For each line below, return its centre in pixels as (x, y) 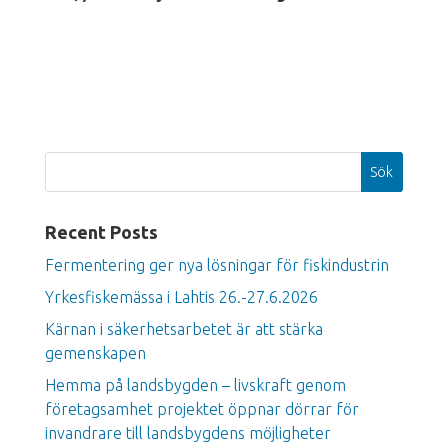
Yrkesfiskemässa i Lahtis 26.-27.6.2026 (181, 296)
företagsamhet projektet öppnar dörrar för (201, 408)
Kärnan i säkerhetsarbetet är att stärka (183, 328)
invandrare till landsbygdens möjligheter (187, 432)
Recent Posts (101, 231)
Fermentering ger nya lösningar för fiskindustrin (216, 264)
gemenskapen (95, 352)
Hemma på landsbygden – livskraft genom (195, 384)
